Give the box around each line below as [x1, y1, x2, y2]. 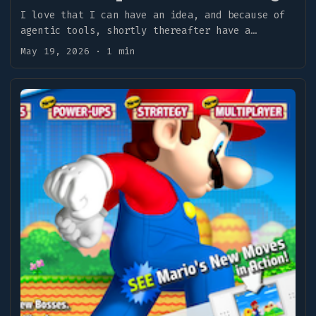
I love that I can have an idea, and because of [20, 8, 286, 22]
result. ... [20, 39, 84, 53]
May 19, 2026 [20, 44, 90, 57]
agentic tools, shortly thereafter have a [20, 23, 251, 37]
